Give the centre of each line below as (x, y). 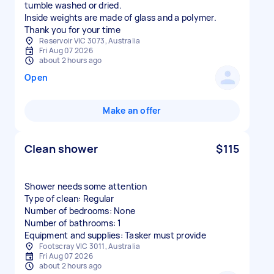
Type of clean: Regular (69, 198)
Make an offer (132, 110)
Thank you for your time (72, 30)
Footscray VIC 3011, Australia (90, 246)
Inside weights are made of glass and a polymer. (120, 17)
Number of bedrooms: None (80, 211)
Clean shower (61, 149)
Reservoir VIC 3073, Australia (90, 41)
